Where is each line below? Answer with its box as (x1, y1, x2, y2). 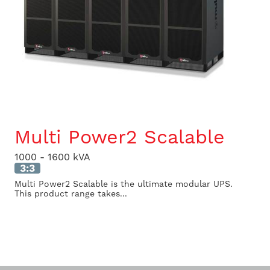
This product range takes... (14, 189, 127, 199)
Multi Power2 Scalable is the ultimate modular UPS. (14, 179, 233, 189)
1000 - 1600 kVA (14, 151, 90, 163)
